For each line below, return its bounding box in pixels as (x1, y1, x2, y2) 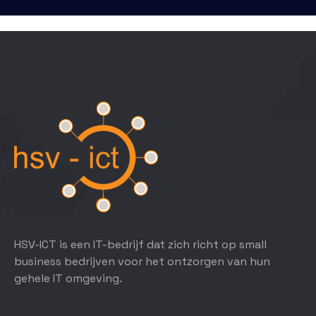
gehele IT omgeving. (14, 271, 122, 286)
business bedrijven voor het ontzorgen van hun (14, 254, 270, 269)
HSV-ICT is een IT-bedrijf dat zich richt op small (14, 237, 267, 252)
